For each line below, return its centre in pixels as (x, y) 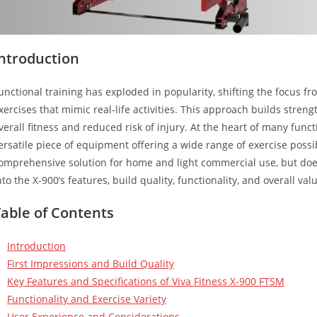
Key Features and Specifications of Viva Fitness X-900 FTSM (146, 281)
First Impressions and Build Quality (91, 263)
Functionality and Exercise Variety (87, 299)
